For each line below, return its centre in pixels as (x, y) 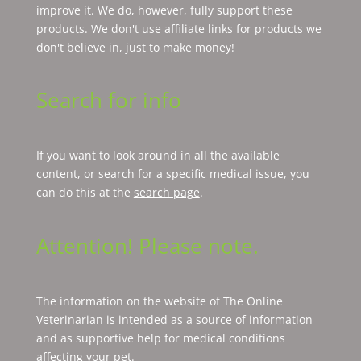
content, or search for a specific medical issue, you (172, 174)
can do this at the (85, 193)
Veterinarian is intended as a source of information (174, 319)
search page (166, 193)
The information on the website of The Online (159, 301)
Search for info (108, 100)
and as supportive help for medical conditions (160, 338)
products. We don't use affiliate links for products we (178, 29)
